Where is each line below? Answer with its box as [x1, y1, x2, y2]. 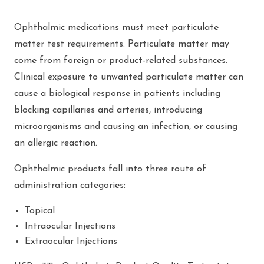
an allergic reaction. [14, 138, 100, 148]
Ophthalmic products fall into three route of [14, 164, 206, 174]
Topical [25, 206, 55, 216]
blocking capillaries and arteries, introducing [14, 105, 202, 115]
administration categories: [14, 180, 126, 190]
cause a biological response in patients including [14, 88, 220, 98]
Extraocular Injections [25, 236, 117, 246]
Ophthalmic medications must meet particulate [14, 22, 219, 32]
